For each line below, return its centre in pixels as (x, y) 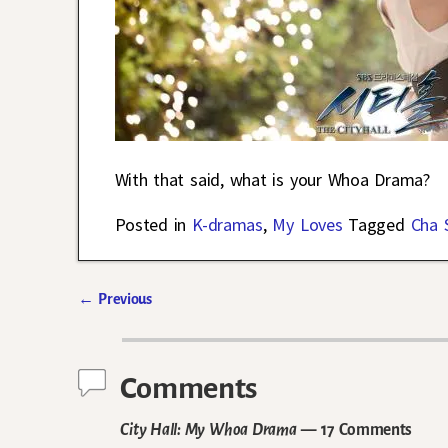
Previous (123, 298)
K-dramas (227, 224)
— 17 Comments (354, 430)
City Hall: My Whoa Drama (208, 430)
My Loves (307, 224)
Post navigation (152, 320)
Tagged (376, 224)
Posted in (150, 224)
